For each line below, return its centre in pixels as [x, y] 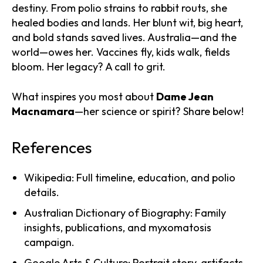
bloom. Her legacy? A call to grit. [89, 66]
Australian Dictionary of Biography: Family [125, 213]
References [52, 147]
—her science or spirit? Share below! [159, 111]
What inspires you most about [84, 96]
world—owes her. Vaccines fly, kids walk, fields [121, 52]
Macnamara [43, 111]
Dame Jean [185, 96]
